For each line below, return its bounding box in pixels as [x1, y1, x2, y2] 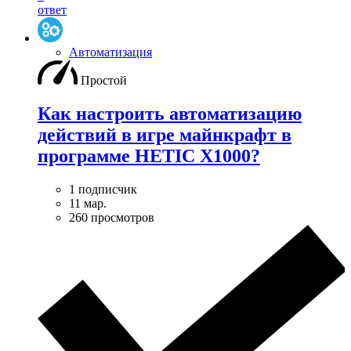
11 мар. [69, 196, 107, 210]
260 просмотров [69, 210, 154, 224]
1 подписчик [69, 182, 137, 196]
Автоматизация [69, 45, 152, 60]
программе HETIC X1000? [38, 146, 260, 166]
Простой [81, 74, 127, 88]
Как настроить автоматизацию [38, 103, 302, 124]
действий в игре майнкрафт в [38, 125, 291, 145]
